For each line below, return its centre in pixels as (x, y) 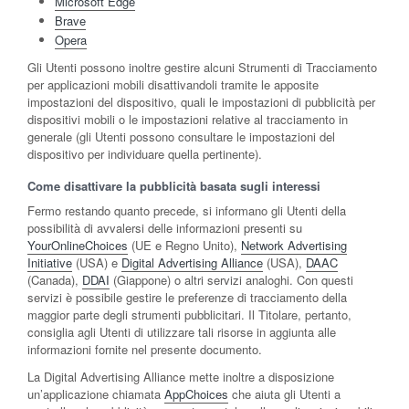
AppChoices (196, 393)
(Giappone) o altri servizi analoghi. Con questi (231, 279)
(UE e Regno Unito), (184, 245)
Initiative (50, 262)
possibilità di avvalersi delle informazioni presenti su (165, 227)
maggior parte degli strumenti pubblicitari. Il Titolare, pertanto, (189, 314)
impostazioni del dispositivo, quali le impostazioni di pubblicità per (201, 101)
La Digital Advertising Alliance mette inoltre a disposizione (181, 376)
